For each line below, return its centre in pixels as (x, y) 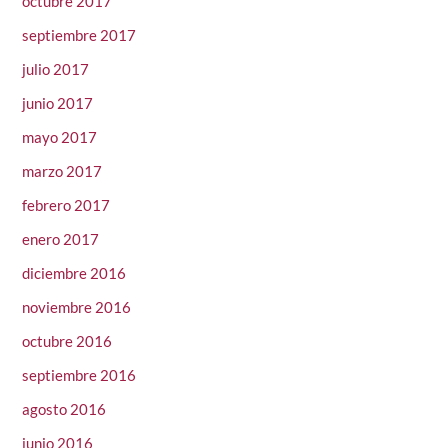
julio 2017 (56, 69)
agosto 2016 (64, 409)
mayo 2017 (60, 137)
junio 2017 (58, 103)
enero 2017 (61, 239)
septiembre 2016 (79, 375)
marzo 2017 (62, 171)
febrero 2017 (66, 205)
